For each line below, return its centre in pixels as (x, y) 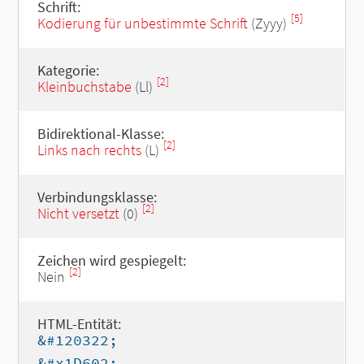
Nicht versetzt (78, 213)
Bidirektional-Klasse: (100, 134)
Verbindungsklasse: (97, 197)
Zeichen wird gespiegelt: (111, 260)
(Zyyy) (269, 23)
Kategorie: (68, 70)
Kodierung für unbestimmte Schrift (142, 23)
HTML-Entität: (79, 324)
